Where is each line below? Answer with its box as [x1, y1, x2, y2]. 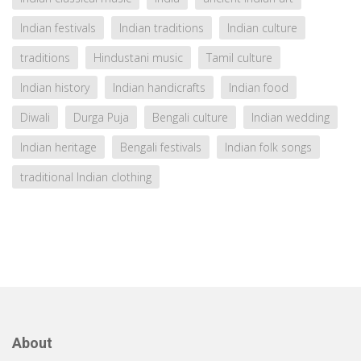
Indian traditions [119, 20, 204, 36]
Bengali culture [152, 110, 228, 126]
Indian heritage [20, 139, 97, 156]
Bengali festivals [120, 139, 201, 156]
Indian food [229, 80, 288, 96]
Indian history [20, 80, 89, 96]
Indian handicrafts [113, 80, 205, 96]
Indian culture [227, 20, 297, 36]
